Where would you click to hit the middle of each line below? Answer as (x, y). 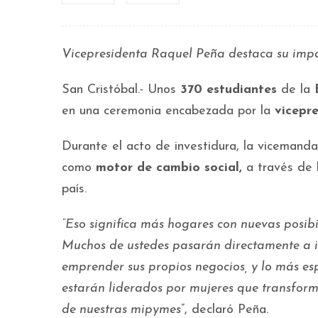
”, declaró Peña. (227, 310)
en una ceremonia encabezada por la (168, 111)
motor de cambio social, (169, 168)
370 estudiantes (229, 90)
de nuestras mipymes (121, 310)
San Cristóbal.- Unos (121, 90)
